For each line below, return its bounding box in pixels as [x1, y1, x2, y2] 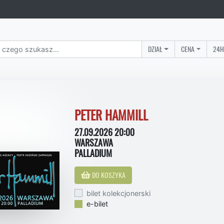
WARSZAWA [74, 136, 113, 149]
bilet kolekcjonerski [86, 188, 150, 197]
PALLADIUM [74, 146, 112, 159]
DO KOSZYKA [90, 169, 125, 180]
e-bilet [86, 199, 108, 208]
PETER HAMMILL [74, 106, 148, 124]
